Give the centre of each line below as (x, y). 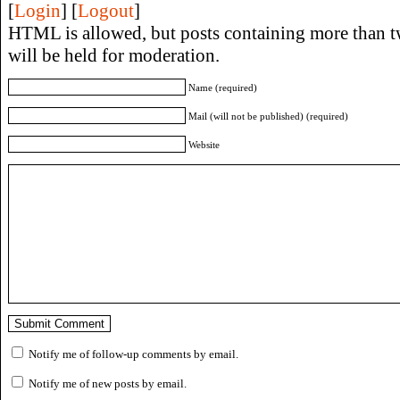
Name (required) (223, 87)
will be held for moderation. (114, 55)
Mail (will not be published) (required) (268, 116)
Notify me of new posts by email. (108, 383)
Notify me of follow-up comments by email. (133, 354)
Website (204, 144)
